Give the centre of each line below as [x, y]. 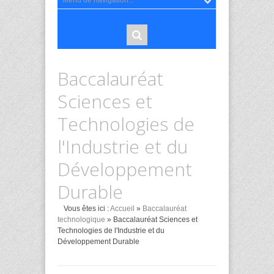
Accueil [122, 209]
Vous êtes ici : [86, 209]
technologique [81, 220]
